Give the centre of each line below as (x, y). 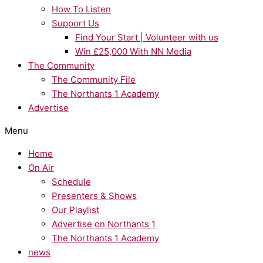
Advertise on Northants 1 (104, 224)
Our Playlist (75, 210)
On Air (41, 167)
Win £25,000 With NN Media (133, 51)
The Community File (94, 79)
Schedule (71, 181)
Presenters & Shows (94, 195)
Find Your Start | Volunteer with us (147, 37)
